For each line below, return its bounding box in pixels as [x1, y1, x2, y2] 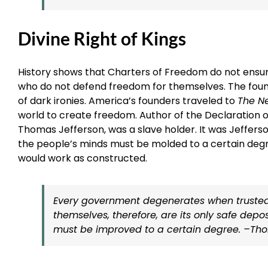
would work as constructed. [18, 151, 147, 166]
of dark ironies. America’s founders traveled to [18, 94, 237, 108]
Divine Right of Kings [18, 28, 186, 50]
